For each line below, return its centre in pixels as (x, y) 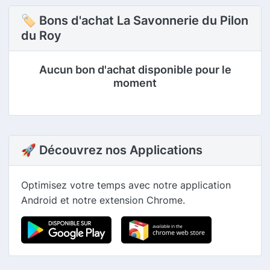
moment (135, 83)
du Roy (41, 36)
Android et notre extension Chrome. (103, 200)
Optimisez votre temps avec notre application (126, 185)
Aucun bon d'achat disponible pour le (135, 70)
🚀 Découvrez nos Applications (112, 150)
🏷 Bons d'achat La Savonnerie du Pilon (135, 21)
